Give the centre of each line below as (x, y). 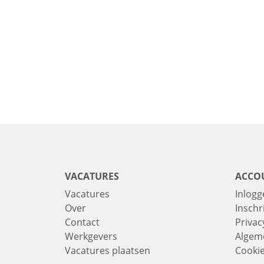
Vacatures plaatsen (108, 250)
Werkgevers (91, 236)
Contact (82, 222)
